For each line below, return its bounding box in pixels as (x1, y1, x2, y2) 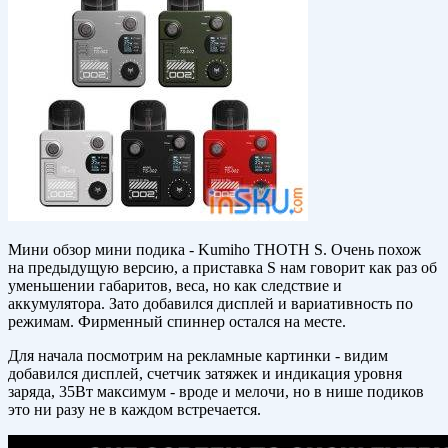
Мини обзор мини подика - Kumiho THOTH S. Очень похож (8, 241, 421, 259)
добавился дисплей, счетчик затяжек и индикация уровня (8, 365, 402, 383)
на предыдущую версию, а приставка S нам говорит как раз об (8, 259, 437, 277)
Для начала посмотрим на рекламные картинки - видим (8, 347, 388, 365)
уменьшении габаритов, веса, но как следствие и (8, 277, 342, 295)
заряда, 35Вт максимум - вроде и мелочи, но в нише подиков (8, 383, 424, 401)
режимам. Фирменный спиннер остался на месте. (8, 313, 346, 331)
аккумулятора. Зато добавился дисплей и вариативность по (8, 295, 413, 313)
